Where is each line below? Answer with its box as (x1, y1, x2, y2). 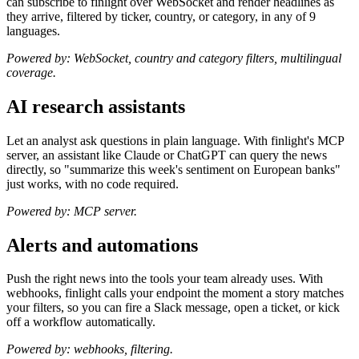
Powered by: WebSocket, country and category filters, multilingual (6, 50, 341, 65)
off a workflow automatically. (6, 315, 155, 329)
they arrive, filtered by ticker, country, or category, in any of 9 (6, 9, 316, 23)
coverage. (6, 65, 56, 79)
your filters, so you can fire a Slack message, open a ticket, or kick (6, 301, 340, 315)
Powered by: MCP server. (6, 204, 137, 218)
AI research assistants (6, 95, 185, 117)
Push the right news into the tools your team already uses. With (6, 272, 323, 286)
